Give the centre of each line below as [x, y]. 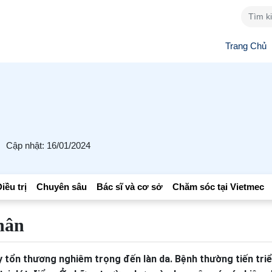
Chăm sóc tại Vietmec [218, 186]
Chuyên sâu [62, 186]
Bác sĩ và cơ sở [130, 186]
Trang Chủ [246, 46]
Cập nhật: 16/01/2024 [48, 145]
